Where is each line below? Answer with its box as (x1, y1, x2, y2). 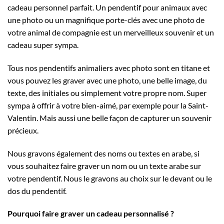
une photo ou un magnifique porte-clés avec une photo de (7, 14, 204, 24)
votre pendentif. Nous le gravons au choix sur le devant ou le (7, 173, 212, 183)
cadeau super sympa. (7, 39, 78, 49)
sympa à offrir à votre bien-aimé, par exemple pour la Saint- (7, 100, 208, 110)
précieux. (7, 125, 38, 135)
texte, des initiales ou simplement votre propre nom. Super (7, 87, 206, 97)
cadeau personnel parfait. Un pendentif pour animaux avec (7, 2, 207, 12)
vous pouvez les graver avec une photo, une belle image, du (7, 75, 207, 85)
